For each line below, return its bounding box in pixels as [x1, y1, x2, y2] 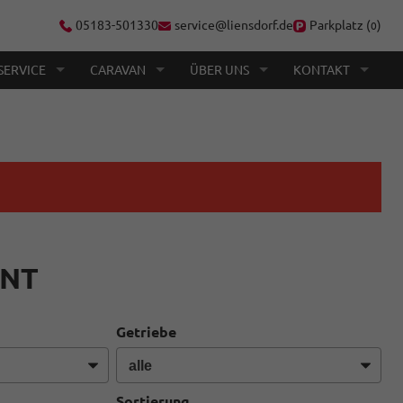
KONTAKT [293, 62, 350, 77]
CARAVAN [90, 62, 146, 77]
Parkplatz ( [309, 18, 371, 32]
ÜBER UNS [190, 62, 249, 77]
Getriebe [116, 324, 177, 340]
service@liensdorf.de [175, 18, 293, 32]
